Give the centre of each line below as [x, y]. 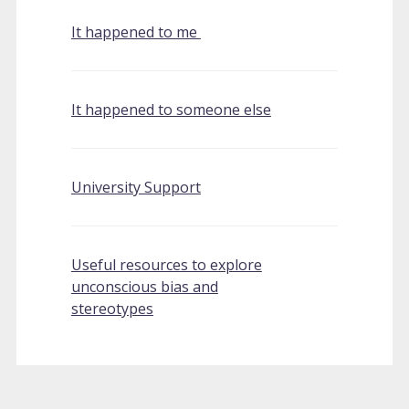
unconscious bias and [144, 287]
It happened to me [136, 32]
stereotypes [112, 309]
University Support [136, 187]
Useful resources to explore [166, 265]
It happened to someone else [171, 110]
